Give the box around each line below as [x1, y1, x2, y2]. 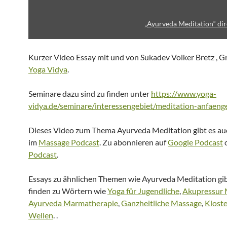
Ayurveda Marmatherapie [28, 198, 118, 208]
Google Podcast [168, 137, 223, 147]
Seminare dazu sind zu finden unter [28, 89, 151, 98]
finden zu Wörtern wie [28, 186, 107, 196]
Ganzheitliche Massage [121, 198, 202, 208]
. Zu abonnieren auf [99, 137, 168, 147]
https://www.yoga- [151, 89, 216, 98]
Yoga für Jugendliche [107, 186, 179, 196]
